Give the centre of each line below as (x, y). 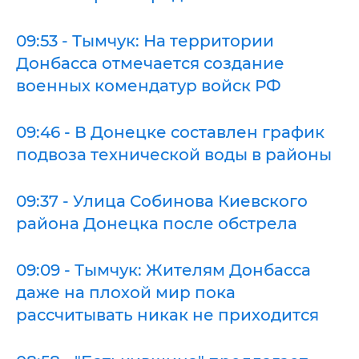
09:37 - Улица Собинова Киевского (162, 201)
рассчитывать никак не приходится (167, 315)
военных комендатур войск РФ (149, 85)
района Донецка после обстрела (157, 223)
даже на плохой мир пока (126, 292)
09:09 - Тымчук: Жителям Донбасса (163, 270)
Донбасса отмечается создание (150, 63)
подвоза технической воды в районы (174, 154)
